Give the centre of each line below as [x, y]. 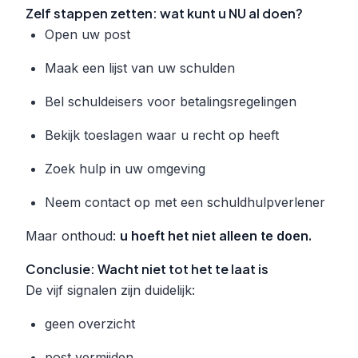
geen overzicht [90, 323]
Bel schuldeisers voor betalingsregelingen [171, 101]
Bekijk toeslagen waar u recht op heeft [162, 135]
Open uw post [88, 34]
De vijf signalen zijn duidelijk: [110, 290]
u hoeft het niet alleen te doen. [216, 235]
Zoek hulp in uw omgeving [125, 168]
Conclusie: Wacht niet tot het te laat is [147, 268]
